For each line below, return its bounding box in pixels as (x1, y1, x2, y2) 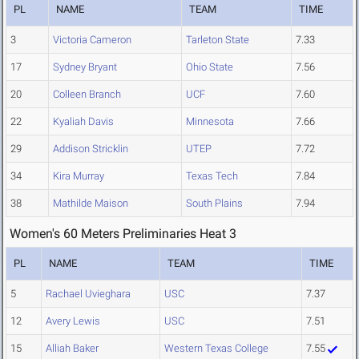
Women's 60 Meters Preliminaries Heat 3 (10, 226, 236, 242)
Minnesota (186, 115, 234, 128)
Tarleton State (186, 34, 249, 46)
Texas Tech (186, 170, 238, 183)
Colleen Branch (53, 88, 121, 101)
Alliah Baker (46, 342, 99, 355)
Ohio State (186, 61, 233, 74)
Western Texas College (164, 342, 268, 355)
